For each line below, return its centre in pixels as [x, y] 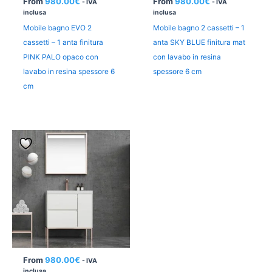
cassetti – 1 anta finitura [63, 43]
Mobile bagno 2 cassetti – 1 [199, 28]
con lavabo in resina [187, 57]
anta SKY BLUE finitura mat [199, 43]
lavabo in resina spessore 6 [69, 72]
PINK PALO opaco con [60, 57]
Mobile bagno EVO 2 [57, 28]
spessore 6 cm [177, 72]
